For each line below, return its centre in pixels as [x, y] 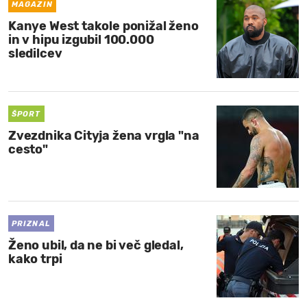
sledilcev [35, 53]
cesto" [28, 149]
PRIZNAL [31, 224]
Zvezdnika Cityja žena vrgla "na [104, 136]
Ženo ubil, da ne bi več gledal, [96, 245]
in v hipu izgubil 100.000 [81, 40]
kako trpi [35, 259]
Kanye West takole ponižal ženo [103, 26]
